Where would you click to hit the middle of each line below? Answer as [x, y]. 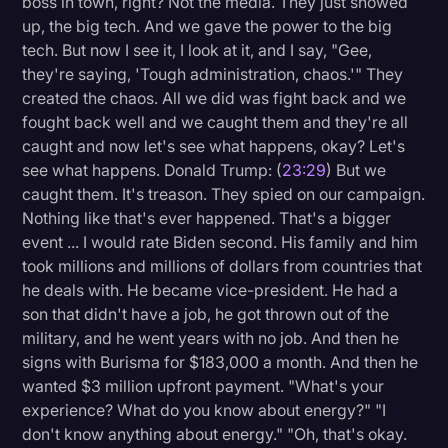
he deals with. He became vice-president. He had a [210, 290]
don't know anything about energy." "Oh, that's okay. [215, 434]
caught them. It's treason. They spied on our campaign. [224, 194]
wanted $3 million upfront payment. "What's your [203, 386]
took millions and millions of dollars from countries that [222, 266]
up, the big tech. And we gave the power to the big [207, 26]
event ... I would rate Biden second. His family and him [220, 242]
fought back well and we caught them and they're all [215, 122]
